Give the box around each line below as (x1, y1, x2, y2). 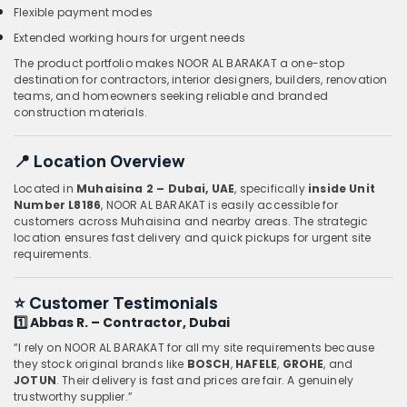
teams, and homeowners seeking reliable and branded (14, 87, 328, 104)
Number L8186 (14, 196, 102, 213)
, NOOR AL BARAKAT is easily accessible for (101, 196, 338, 213)
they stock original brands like (14, 355, 187, 372)
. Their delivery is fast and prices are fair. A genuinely (55, 372, 354, 388)
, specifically (234, 180, 309, 196)
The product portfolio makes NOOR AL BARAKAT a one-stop (14, 55, 344, 71)
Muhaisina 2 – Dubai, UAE (75, 180, 235, 196)
